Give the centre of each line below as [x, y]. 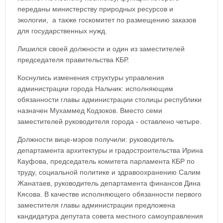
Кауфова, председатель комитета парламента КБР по [106, 161]
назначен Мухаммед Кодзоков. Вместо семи [90, 111]
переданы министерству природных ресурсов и [95, 9]
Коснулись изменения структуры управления [91, 78]
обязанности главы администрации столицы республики [110, 100]
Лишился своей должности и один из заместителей [101, 49]
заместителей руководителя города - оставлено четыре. [110, 121]
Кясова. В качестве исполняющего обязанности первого [110, 194]
